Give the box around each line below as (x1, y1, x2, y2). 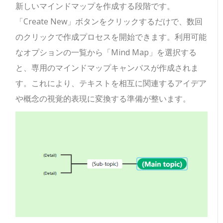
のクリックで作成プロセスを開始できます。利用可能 (15, 31, 207, 43)
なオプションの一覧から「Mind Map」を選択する (15, 47, 197, 58)
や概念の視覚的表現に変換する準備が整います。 (15, 93, 191, 105)
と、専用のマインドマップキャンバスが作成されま (15, 62, 199, 74)
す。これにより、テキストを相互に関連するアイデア (15, 78, 207, 89)
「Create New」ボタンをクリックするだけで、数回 (15, 16, 203, 27)
